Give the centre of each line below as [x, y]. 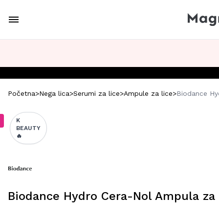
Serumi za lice [97, 93]
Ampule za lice [148, 93]
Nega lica [54, 93]
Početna [22, 93]
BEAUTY [28, 128]
